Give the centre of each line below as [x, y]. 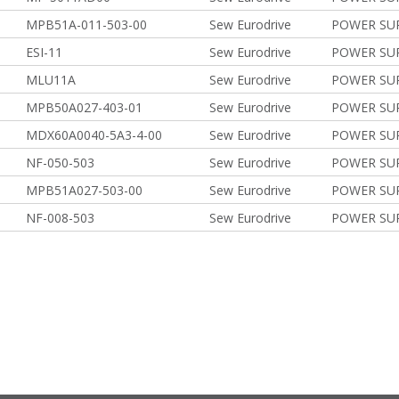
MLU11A [50, 80]
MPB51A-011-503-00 [86, 24]
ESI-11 [44, 52]
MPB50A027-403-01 [84, 107]
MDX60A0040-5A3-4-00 [94, 135]
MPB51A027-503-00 [84, 190]
